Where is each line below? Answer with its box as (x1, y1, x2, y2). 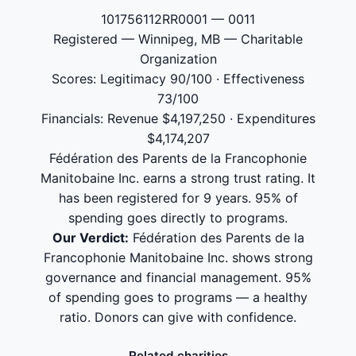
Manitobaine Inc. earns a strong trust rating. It (41, 170, 315, 186)
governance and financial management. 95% (44, 269, 311, 285)
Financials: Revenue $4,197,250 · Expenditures (41, 110, 315, 126)
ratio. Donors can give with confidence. (60, 309, 296, 325)
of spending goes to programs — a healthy (48, 289, 308, 305)
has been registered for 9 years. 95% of (58, 190, 298, 206)
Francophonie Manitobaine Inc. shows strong (43, 250, 313, 265)
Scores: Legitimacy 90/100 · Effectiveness (52, 71, 304, 87)
